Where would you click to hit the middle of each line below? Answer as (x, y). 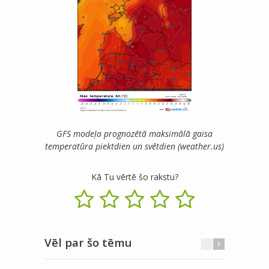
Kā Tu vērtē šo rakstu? (134, 177)
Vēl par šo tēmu (88, 242)
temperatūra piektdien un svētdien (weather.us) (134, 146)
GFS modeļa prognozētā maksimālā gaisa (134, 133)
